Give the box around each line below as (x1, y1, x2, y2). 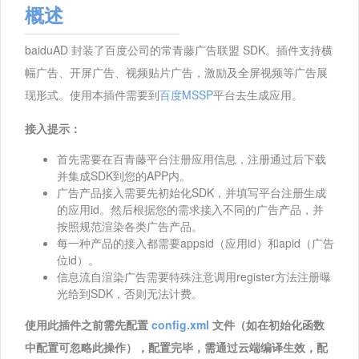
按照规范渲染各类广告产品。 (57, 218, 203, 234)
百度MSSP (159, 87, 213, 103)
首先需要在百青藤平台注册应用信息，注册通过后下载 (57, 151, 326, 167)
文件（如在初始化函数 (209, 317, 325, 333)
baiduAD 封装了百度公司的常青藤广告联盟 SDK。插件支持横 (25, 42, 333, 58)
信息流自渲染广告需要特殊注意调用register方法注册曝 (57, 268, 331, 284)
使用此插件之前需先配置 (25, 317, 151, 333)
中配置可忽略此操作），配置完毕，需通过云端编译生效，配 (25, 339, 328, 355)
